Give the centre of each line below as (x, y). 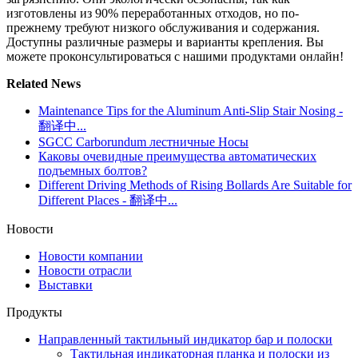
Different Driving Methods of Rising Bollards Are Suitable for (195, 185)
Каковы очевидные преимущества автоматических (177, 156)
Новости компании (91, 256)
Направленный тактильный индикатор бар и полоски (185, 339)
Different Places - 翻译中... (108, 200)
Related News (44, 84)
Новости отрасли (85, 270)
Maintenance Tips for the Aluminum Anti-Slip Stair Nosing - (191, 111)
